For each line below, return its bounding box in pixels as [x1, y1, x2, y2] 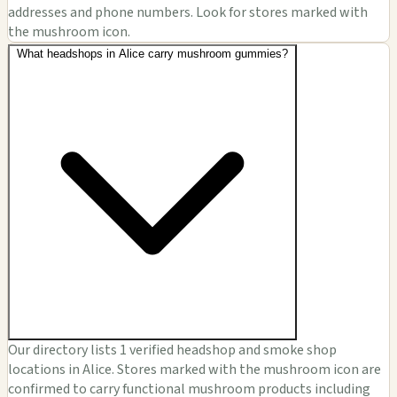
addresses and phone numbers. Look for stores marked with [8, 2, 368, 22]
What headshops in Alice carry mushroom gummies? [17, 46, 288, 60]
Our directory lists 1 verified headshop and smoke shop [8, 339, 337, 360]
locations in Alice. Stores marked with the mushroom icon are [8, 359, 381, 379]
